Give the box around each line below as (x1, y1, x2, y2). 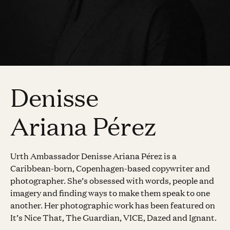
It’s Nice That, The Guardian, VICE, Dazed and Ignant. (10, 212, 217, 223)
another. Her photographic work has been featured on (10, 199, 215, 211)
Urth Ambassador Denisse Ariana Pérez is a (10, 150, 177, 162)
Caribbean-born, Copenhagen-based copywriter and (10, 162, 210, 174)
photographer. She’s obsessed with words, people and (10, 175, 214, 186)
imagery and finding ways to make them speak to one (10, 187, 210, 199)
